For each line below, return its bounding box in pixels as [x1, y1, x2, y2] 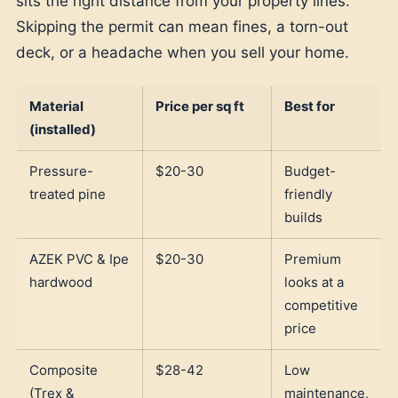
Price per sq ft [155, 97, 244, 115]
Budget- [284, 162, 336, 179]
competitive [284, 296, 358, 314]
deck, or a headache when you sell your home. [16, 43, 349, 61]
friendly [284, 185, 332, 203]
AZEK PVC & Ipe [29, 250, 129, 267]
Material [29, 97, 84, 115]
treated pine [29, 185, 106, 203]
